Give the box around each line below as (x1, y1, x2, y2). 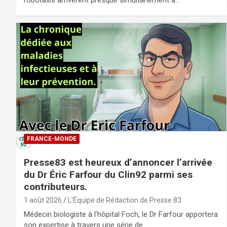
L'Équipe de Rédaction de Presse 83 (68, 196, 181, 205)
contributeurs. (24, 181, 87, 193)
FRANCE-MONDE (27, 135, 77, 143)
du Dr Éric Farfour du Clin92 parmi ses (24, 169, 193, 181)
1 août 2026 (24, 196, 62, 205)
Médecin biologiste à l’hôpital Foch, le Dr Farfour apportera (24, 210, 218, 219)
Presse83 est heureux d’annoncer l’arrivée (24, 157, 212, 169)
